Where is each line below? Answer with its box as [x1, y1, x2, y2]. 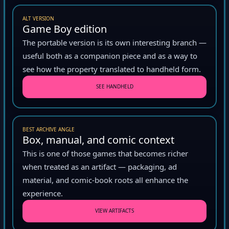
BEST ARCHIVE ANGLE [22, 127, 75, 135]
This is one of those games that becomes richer [22, 150, 188, 161]
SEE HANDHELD [96, 85, 133, 93]
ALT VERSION [22, 16, 54, 24]
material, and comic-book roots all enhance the [22, 176, 188, 187]
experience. [22, 190, 63, 200]
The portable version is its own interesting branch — [22, 39, 207, 50]
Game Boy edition [22, 24, 107, 38]
